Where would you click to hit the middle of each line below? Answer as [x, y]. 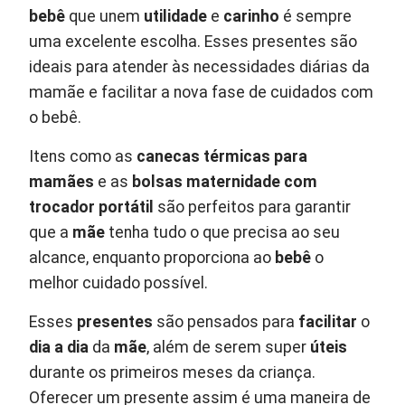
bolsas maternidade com [225, 182]
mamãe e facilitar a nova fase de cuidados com [202, 93]
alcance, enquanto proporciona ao [152, 258]
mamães [62, 182]
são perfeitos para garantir [253, 207]
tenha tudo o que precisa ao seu [223, 233]
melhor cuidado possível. [119, 283]
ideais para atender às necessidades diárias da [200, 67]
